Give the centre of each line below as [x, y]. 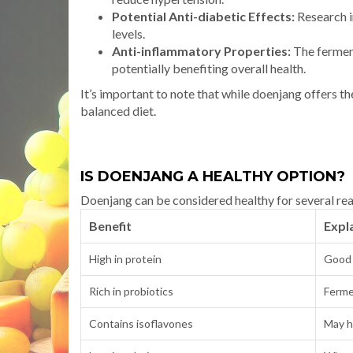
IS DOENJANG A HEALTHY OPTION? [213, 176]
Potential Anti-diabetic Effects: [203, 16]
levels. [128, 33]
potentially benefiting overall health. [209, 68]
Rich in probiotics [131, 291]
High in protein [125, 258]
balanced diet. [118, 110]
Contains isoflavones [141, 323]
